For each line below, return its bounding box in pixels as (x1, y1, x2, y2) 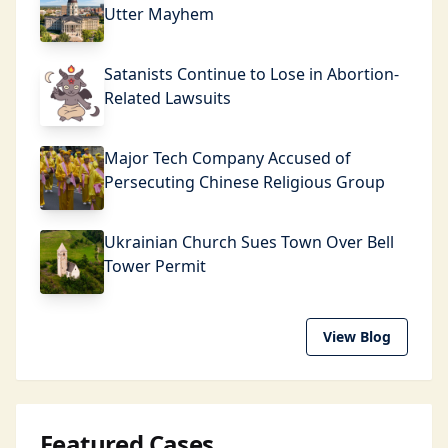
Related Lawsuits (104, 87, 231, 109)
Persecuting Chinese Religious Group (104, 171, 385, 193)
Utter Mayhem (104, 3, 214, 25)
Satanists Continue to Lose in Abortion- (104, 63, 399, 85)
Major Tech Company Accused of (104, 147, 351, 169)
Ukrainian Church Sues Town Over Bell (104, 231, 394, 253)
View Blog (323, 327, 391, 346)
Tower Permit (104, 255, 206, 277)
